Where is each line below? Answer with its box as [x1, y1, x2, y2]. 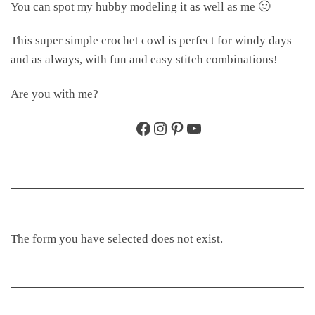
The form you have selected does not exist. [11, 231, 223, 245]
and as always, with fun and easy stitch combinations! [11, 52, 278, 67]
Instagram [151, 118, 219, 137]
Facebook [134, 118, 200, 137]
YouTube [185, 118, 247, 137]
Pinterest [168, 118, 228, 137]
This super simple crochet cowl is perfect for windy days [11, 33, 292, 48]
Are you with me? [11, 86, 98, 101]
